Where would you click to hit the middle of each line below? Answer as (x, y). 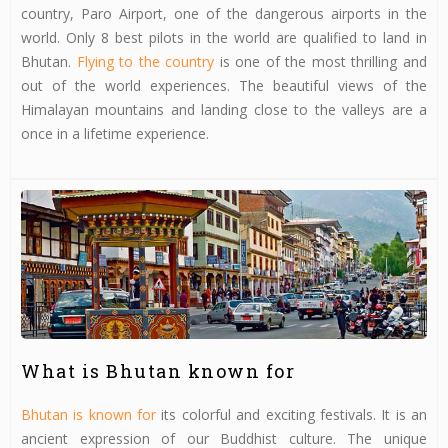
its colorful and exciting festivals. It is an (292, 415)
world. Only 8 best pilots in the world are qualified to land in (224, 37)
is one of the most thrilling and (321, 61)
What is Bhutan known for (158, 371)
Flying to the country (145, 61)
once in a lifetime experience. (115, 133)
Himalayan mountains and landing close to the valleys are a (224, 109)
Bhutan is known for (89, 415)
